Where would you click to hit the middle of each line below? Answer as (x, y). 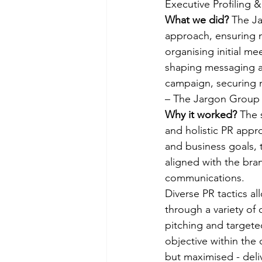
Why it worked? (202, 115)
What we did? (198, 20)
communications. (206, 178)
